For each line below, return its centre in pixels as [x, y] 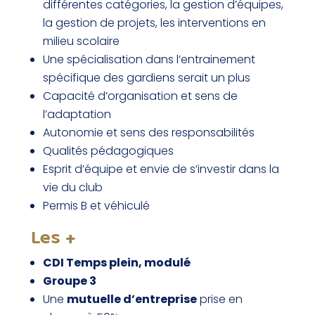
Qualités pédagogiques [108, 150]
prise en [219, 299]
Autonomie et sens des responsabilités [148, 132]
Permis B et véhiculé [96, 205]
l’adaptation [77, 114]
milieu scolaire [81, 41]
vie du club [72, 187]
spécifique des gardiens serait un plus [146, 77]
